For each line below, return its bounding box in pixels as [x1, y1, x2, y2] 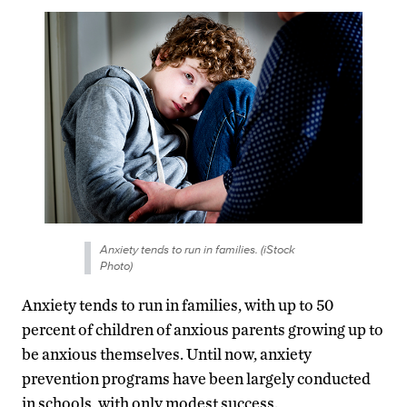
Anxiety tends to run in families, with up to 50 [22, 294, 333, 314]
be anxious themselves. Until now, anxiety [22, 343, 312, 363]
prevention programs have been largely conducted [22, 368, 371, 388]
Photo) [99, 256, 133, 274]
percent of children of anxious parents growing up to [22, 319, 383, 339]
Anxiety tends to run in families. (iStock [99, 240, 295, 258]
